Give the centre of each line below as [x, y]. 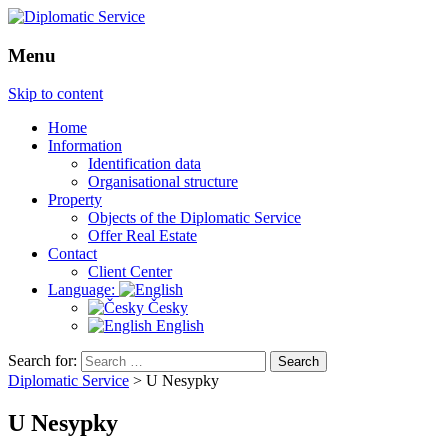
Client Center [130, 272]
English [178, 326]
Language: [83, 290]
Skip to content [55, 94]
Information [85, 146]
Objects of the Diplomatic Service [194, 218]
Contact [72, 254]
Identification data [144, 164]
